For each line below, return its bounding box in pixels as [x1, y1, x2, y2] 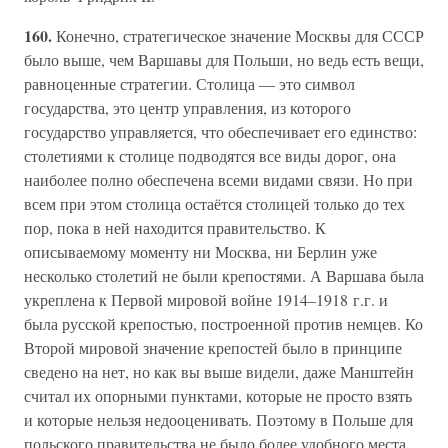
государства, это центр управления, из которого [24, 97, 351, 118]
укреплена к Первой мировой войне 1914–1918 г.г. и [24, 289, 388, 310]
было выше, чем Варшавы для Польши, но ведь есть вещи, [24, 49, 424, 70]
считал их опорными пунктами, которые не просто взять [24, 385, 412, 406]
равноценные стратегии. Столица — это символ [24, 73, 355, 94]
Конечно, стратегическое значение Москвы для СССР [56, 25, 424, 46]
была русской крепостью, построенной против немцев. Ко [24, 313, 423, 334]
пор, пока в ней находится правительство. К [24, 217, 326, 238]
